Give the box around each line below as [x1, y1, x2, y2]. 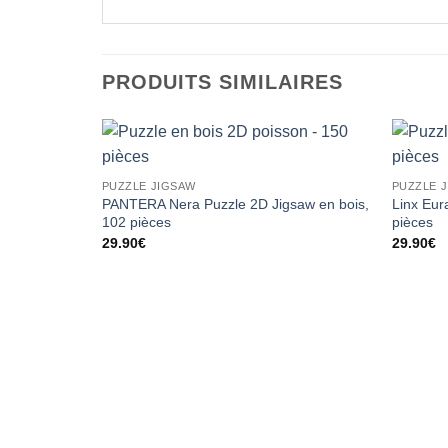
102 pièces [101, 214, 171, 231]
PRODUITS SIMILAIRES [102, 71, 343, 94]
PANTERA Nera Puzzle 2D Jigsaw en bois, [101, 196, 369, 213]
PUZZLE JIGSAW [101, 180, 196, 193]
